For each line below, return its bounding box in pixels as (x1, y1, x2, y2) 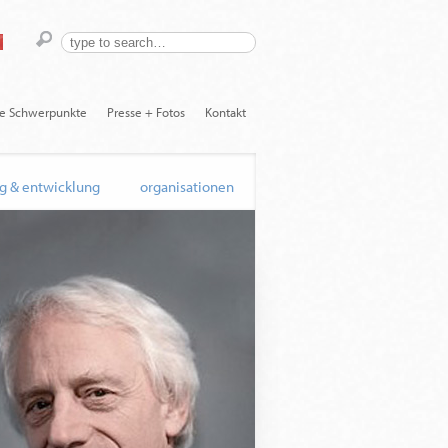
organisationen (140, 177, 234, 196)
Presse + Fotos (107, 104, 185, 120)
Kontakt (205, 104, 246, 120)
